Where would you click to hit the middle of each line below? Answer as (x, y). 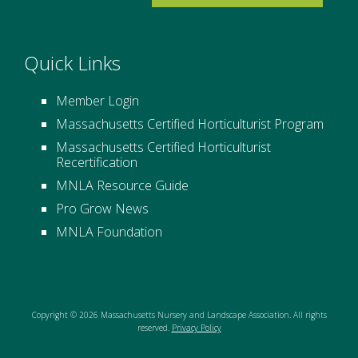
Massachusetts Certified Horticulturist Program (190, 123)
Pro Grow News (102, 208)
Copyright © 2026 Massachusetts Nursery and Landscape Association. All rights (179, 314)
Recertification (97, 162)
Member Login (97, 100)
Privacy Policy (196, 327)
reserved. (154, 327)
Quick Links (72, 62)
